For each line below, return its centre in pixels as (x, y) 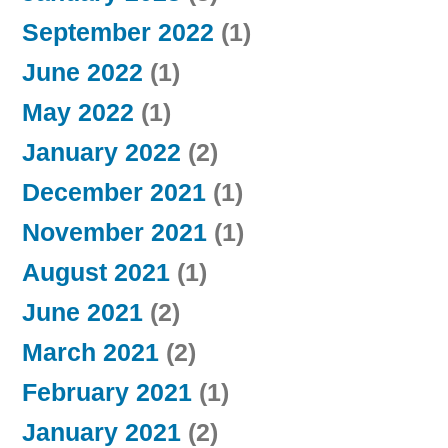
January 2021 (101, 432)
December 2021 (114, 192)
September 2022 (118, 32)
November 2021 (114, 232)
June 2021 (82, 312)
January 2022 (101, 152)
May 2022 (78, 112)
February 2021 (107, 392)
